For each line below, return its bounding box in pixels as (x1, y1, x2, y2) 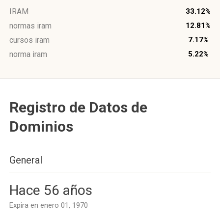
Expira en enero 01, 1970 (9, 201, 88, 210)
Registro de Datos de (9, 99, 147, 116)
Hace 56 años (9, 182, 92, 198)
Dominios (9, 118, 73, 135)
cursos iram (9, 35, 50, 45)
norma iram (9, 50, 47, 59)
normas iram (9, 21, 52, 30)
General (9, 154, 42, 166)
